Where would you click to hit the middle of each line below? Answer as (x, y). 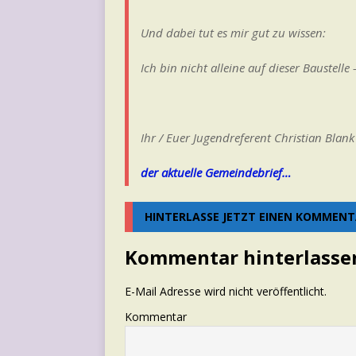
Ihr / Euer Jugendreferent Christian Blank (248, 137)
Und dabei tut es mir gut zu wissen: (233, 32)
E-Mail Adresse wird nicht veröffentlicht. (226, 291)
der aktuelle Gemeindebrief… (216, 172)
